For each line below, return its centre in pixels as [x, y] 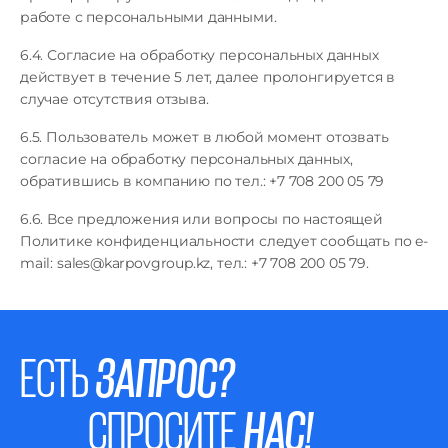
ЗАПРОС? [165, 376]
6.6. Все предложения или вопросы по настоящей [201, 219]
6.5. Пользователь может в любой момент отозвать [204, 137]
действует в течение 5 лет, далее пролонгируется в [208, 77]
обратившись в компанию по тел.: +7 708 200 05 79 [202, 181]
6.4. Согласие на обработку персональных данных [199, 55]
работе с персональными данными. [148, 17]
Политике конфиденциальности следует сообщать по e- [224, 241]
